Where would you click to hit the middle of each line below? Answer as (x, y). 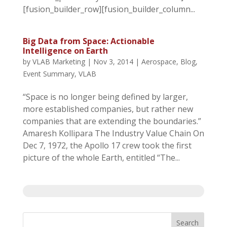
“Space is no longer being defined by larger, (105, 97)
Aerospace (159, 61)
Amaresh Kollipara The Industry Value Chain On (113, 133)
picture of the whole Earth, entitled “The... (101, 157)
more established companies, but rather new (108, 109)
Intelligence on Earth (65, 50)
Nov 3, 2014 (113, 61)
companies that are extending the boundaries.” (112, 121)
